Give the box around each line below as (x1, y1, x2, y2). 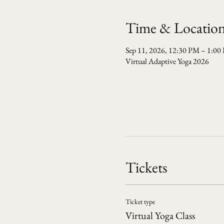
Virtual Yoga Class (125, 209, 195, 222)
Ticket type (125, 197, 155, 206)
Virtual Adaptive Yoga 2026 (125, 56, 209, 66)
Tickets (125, 157, 167, 177)
